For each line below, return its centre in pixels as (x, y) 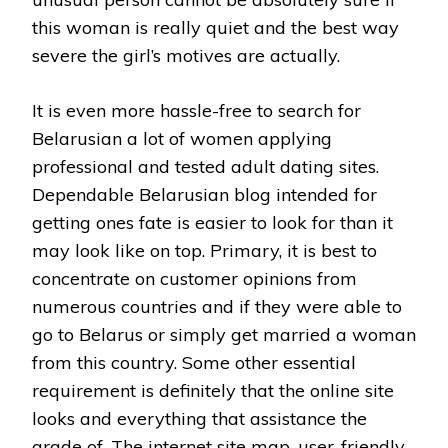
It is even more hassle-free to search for (196, 110)
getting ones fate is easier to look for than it (212, 222)
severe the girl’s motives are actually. (186, 55)
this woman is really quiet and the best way (215, 27)
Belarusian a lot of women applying (182, 138)
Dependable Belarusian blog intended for (204, 194)
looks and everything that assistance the (199, 418)
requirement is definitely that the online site (213, 390)
